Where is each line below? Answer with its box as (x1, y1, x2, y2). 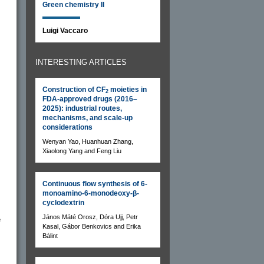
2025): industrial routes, (42, 104, 122, 113)
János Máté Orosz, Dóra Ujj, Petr (42, 213, 138, 220)
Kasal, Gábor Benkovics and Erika (42, 222, 141, 230)
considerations (42, 123, 93, 131)
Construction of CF (42, 85, 105, 94)
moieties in (108, 85, 147, 94)
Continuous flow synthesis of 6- (42, 179, 147, 188)
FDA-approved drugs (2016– (42, 94, 137, 103)
